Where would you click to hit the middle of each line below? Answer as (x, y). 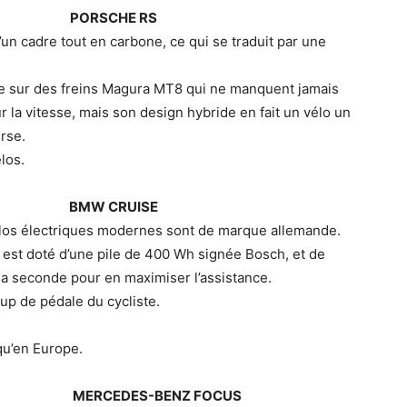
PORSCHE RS (114, 18)
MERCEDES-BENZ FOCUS (157, 396)
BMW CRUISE (114, 207)
